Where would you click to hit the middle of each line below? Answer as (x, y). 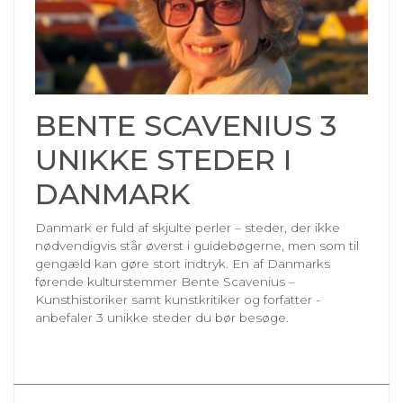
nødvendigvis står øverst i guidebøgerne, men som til (197, 245)
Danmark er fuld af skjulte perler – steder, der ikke (188, 227)
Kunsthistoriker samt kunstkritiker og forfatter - (178, 299)
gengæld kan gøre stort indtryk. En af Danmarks (183, 263)
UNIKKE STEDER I (163, 159)
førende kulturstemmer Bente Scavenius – (165, 281)
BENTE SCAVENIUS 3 (186, 125)
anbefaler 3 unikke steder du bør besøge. (162, 317)
